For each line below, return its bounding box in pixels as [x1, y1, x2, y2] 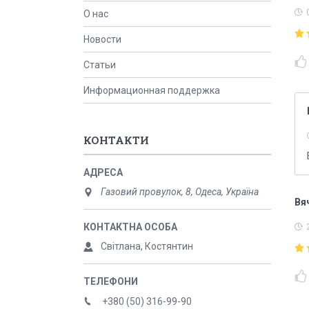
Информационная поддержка [83, 85, 220, 96]
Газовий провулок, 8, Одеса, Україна [101, 186, 259, 197]
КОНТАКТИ [83, 133, 149, 147]
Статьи [83, 59, 116, 70]
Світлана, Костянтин [101, 241, 193, 252]
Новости [83, 34, 121, 45]
